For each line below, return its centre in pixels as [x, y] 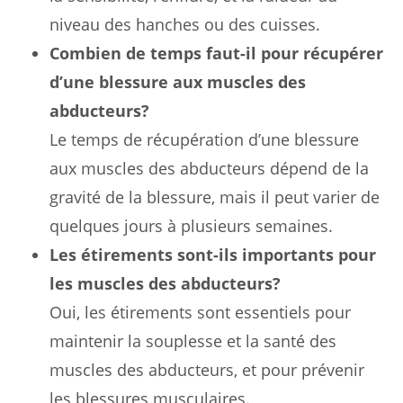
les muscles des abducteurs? [165, 283]
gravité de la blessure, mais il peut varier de [215, 197]
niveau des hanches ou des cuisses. [185, 24]
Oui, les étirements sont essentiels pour [200, 312]
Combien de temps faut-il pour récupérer [216, 53]
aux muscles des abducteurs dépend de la [209, 168]
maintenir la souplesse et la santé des [193, 340]
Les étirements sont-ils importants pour [213, 254]
